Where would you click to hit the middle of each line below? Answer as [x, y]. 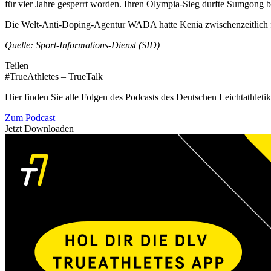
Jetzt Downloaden [39, 129]
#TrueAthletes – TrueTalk [54, 77]
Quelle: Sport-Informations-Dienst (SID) [82, 45]
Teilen [17, 66]
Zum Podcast [30, 118]
